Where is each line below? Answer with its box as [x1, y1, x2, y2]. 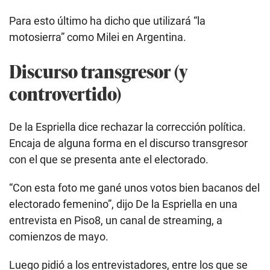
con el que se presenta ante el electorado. [9, 153, 209, 166]
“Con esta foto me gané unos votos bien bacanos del [9, 181, 260, 195]
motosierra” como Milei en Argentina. [9, 31, 186, 44]
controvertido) [9, 80, 121, 107]
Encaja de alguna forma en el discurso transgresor [9, 137, 248, 150]
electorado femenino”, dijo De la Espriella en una [9, 198, 237, 211]
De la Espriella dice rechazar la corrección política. [9, 121, 246, 134]
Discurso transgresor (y [9, 58, 187, 84]
